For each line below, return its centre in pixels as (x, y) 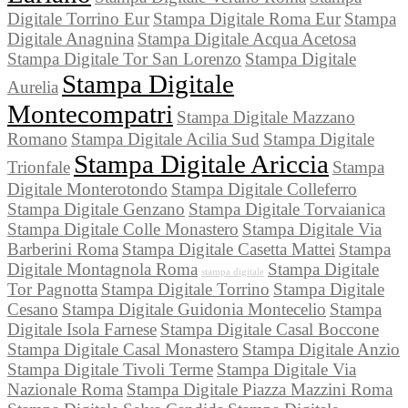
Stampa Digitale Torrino (185, 290)
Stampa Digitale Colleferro (264, 189)
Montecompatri (90, 114)
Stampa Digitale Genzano (96, 209)
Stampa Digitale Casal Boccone (270, 330)
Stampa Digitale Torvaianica (287, 209)
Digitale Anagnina (71, 39)
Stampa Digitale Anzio (321, 350)
